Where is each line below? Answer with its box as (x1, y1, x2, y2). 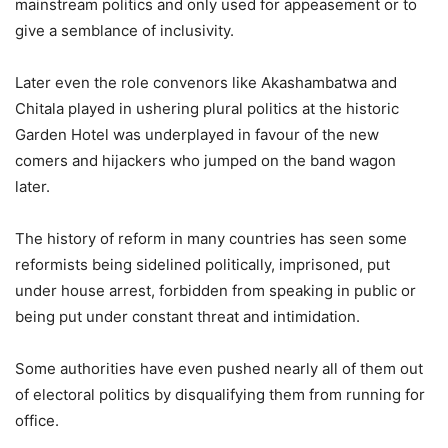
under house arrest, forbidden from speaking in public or (15, 281, 416, 301)
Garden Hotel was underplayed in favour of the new (15, 125, 379, 145)
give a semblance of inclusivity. (15, 21, 234, 41)
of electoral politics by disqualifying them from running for (15, 385, 425, 405)
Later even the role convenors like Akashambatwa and (15, 73, 397, 93)
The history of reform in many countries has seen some (15, 229, 407, 249)
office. (15, 411, 59, 431)
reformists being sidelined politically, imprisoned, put (15, 255, 390, 275)
